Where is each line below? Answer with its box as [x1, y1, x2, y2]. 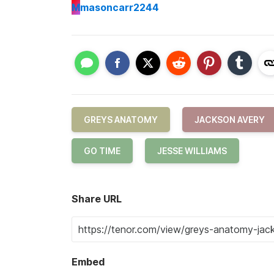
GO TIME [84, 146, 120, 156]
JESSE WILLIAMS [157, 146, 227, 156]
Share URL [72, 193, 122, 205]
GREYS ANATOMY [84, 114, 158, 125]
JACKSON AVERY [194, 114, 265, 125]
